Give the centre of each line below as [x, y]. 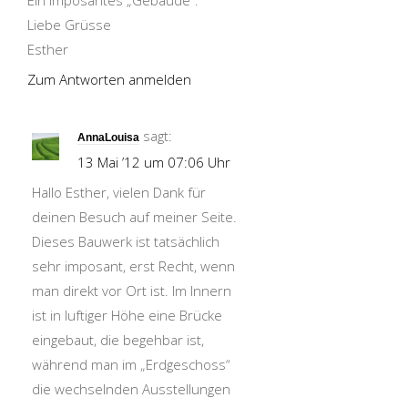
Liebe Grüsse [69, 25]
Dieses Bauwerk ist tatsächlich [126, 241]
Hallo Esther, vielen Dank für [119, 192]
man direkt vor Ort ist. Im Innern [132, 291]
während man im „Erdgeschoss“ [131, 364]
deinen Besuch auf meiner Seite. [134, 217]
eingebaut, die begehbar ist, [118, 340]
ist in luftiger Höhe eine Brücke [127, 315]
